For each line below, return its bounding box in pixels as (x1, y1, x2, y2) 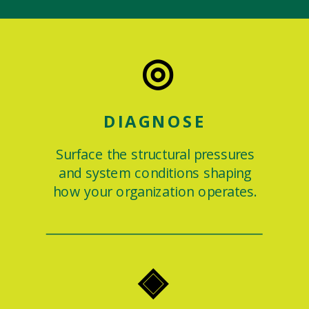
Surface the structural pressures (55, 145, 255, 163)
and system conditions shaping (58, 163, 252, 182)
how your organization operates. (53, 181, 257, 200)
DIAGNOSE (103, 110, 206, 132)
